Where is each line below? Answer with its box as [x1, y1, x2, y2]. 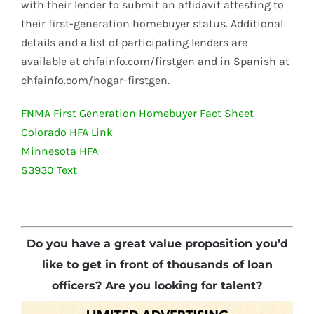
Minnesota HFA [21, 144, 98, 158]
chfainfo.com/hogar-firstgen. [21, 74, 170, 88]
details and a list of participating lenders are [21, 36, 247, 50]
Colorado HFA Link [21, 125, 113, 139]
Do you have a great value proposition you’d [26, 237, 288, 251]
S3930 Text [21, 163, 77, 177]
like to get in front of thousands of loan [41, 258, 273, 272]
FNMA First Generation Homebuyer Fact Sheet [21, 107, 254, 121]
